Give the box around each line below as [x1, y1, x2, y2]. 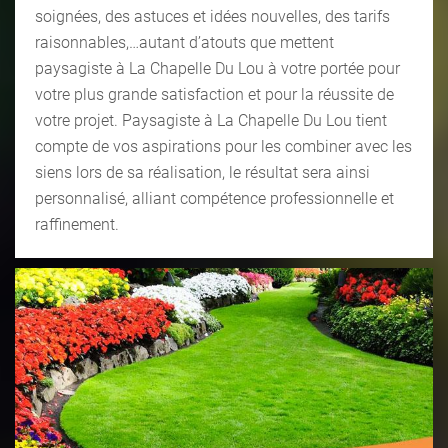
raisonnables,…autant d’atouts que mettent [35, 32, 334, 52]
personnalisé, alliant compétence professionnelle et [35, 188, 394, 208]
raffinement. [35, 214, 119, 234]
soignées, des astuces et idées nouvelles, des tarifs [35, 6, 390, 26]
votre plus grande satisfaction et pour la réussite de [35, 84, 394, 104]
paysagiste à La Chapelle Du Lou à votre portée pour [35, 58, 400, 78]
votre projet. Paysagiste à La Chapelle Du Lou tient [35, 110, 387, 130]
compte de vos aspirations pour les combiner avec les [35, 136, 412, 156]
